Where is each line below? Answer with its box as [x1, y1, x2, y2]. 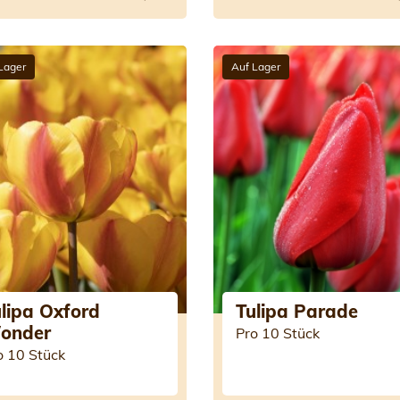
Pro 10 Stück [235, 324, 320, 342]
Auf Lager [230, 60, 280, 73]
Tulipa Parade [235, 300, 358, 322]
